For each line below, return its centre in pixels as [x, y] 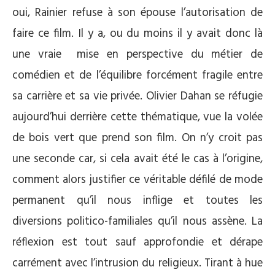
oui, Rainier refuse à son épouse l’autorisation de [137, 13]
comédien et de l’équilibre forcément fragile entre [137, 76]
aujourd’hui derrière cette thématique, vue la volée [137, 117]
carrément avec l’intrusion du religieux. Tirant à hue [137, 263]
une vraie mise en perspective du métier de [137, 55]
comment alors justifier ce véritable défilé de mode [137, 180]
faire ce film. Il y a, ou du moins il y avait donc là [137, 34]
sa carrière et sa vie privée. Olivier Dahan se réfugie [137, 96]
